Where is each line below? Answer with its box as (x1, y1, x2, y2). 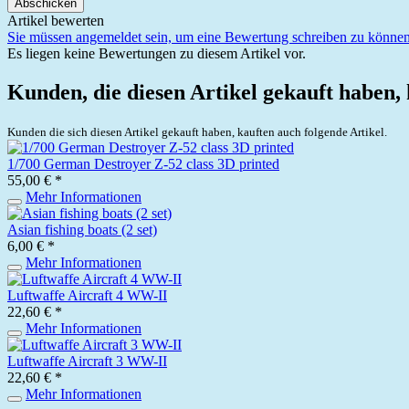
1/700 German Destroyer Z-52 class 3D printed (7, 155, 279, 172)
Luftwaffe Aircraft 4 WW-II (7, 287, 167, 303)
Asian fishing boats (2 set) (7, 221, 157, 237)
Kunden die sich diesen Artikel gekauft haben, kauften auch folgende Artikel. (7, 124, 387, 139)
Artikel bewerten (7, 12, 104, 28)
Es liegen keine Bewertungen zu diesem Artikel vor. (7, 45, 306, 61)
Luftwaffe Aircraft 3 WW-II (7, 352, 167, 369)
